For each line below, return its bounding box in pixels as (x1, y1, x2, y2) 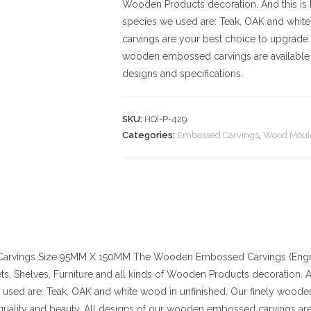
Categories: (122, 130, 177, 140)
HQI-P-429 (144, 114, 187, 124)
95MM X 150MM (57, 251, 131, 262)
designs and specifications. (122, 68, 243, 79)
